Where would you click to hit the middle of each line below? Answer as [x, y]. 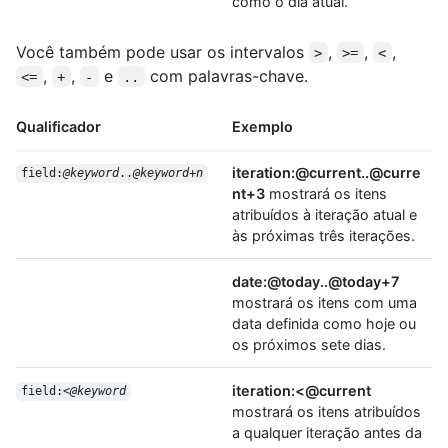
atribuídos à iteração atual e [324, 214]
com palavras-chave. [226, 75]
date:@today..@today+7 [315, 281]
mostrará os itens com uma [324, 302]
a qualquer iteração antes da [327, 432]
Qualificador [58, 126]
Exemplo [262, 126]
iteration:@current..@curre [326, 172]
